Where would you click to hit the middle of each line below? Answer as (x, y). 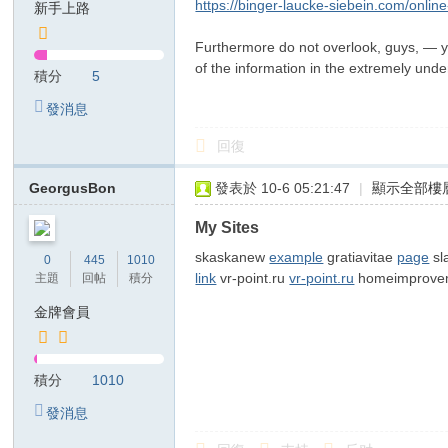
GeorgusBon (73, 188)
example (296, 257)
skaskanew (232, 257)
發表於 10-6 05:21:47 (283, 188)
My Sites (227, 227)
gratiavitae (360, 257)
